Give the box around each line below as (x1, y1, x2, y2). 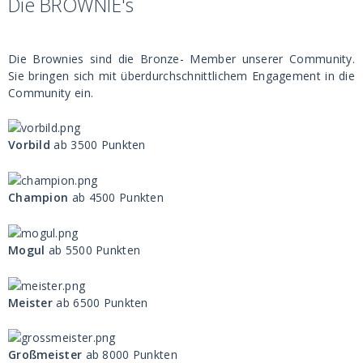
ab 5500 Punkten (45, 241, 141, 258)
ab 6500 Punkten (53, 294, 148, 310)
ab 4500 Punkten (68, 190, 164, 205)
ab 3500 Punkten (50, 137, 146, 153)
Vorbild (8, 137, 51, 153)
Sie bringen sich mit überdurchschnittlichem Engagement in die (8, 67, 355, 83)
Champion (8, 190, 69, 205)
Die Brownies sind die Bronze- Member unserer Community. (8, 50, 355, 66)
